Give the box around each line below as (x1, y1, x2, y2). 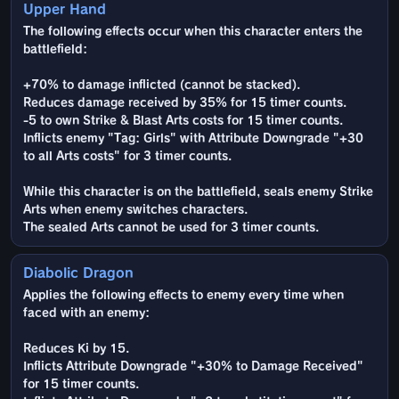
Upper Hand (23, 3, 106, 17)
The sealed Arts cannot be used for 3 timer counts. (23, 222, 319, 234)
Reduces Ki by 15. (23, 343, 129, 355)
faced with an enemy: (23, 307, 150, 320)
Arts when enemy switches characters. (23, 204, 248, 216)
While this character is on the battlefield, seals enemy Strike (23, 186, 373, 199)
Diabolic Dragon (23, 266, 134, 281)
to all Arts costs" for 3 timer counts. (23, 151, 232, 163)
